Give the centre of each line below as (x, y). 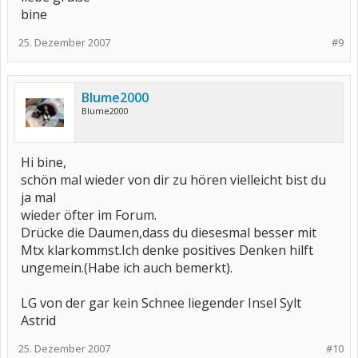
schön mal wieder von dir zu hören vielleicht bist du (173, 180)
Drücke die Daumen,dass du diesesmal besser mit (169, 233)
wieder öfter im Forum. (89, 215)
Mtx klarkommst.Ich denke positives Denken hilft (167, 250)
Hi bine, (44, 162)
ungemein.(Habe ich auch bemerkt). (127, 268)
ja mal (38, 197)
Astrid (38, 320)
